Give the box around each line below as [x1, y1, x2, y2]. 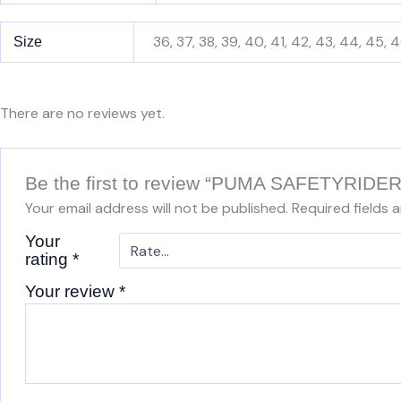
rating [24, 250, 73, 269]
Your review [24, 282, 119, 302]
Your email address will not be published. [24, 199, 288, 218]
